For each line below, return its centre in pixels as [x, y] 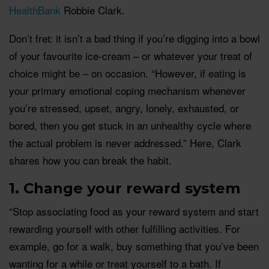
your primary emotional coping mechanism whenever [127, 90]
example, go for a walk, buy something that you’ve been [134, 246]
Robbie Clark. [93, 10]
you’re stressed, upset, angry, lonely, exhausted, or [124, 107]
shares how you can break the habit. [90, 160]
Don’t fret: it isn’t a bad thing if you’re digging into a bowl [134, 38]
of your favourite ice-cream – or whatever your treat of [131, 55]
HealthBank [35, 10]
